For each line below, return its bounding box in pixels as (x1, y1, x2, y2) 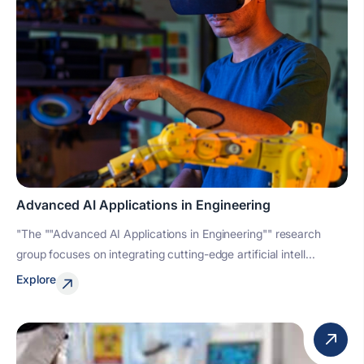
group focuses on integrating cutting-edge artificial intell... (16, 247, 315, 261)
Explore (16, 272, 56, 286)
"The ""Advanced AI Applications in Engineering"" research (16, 227, 321, 240)
